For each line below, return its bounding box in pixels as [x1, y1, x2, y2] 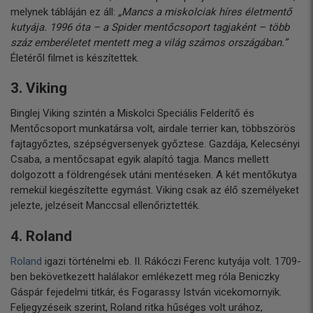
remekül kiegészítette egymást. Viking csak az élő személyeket [10, 184, 299, 197]
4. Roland [10, 227, 72, 245]
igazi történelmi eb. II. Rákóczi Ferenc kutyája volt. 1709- [42, 254, 301, 268]
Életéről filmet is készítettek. [10, 51, 139, 64]
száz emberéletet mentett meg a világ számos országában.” [10, 36, 287, 49]
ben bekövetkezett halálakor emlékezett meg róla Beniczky [10, 270, 279, 283]
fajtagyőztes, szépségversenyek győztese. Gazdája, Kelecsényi [10, 138, 300, 151]
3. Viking [10, 80, 67, 97]
